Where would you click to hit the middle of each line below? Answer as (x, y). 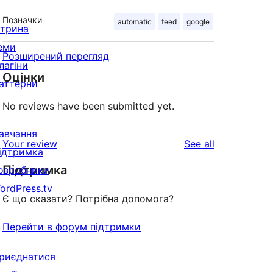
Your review (30, 144)
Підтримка (35, 170)
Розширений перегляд (56, 56)
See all (199, 144)
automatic (135, 22)
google (198, 22)
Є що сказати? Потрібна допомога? (88, 199)
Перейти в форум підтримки (72, 227)
